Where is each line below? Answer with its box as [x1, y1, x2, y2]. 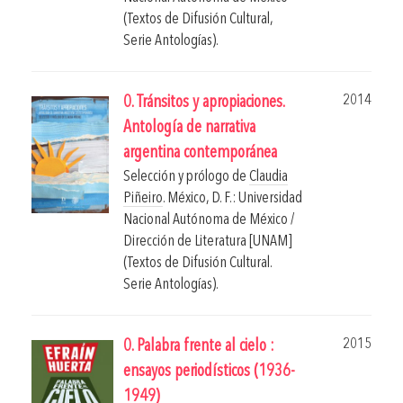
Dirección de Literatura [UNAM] [123, 234, 292, 250]
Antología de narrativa [123, 120, 255, 138]
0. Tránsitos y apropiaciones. [123, 94, 284, 112]
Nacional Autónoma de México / [123, 212, 294, 228]
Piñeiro [123, 191, 163, 207]
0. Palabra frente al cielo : [123, 338, 274, 356]
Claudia [249, 169, 288, 185]
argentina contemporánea [123, 145, 277, 163]
